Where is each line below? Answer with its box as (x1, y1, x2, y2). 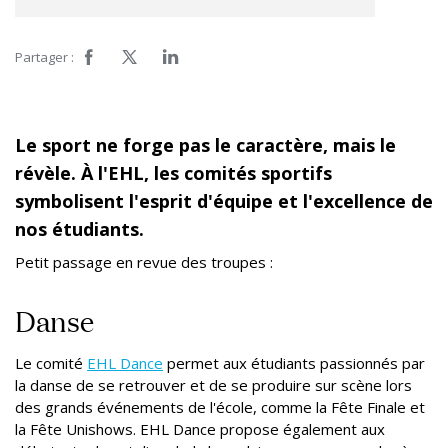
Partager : (15, 47, 74, 66)
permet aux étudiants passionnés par (163, 353, 425, 373)
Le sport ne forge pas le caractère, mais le (15, 133, 396, 157)
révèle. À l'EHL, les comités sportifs (15, 161, 332, 185)
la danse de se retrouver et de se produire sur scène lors (15, 375, 412, 395)
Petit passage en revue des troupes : (15, 252, 273, 272)
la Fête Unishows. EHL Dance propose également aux (15, 419, 385, 439)
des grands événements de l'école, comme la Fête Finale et (15, 397, 425, 417)
